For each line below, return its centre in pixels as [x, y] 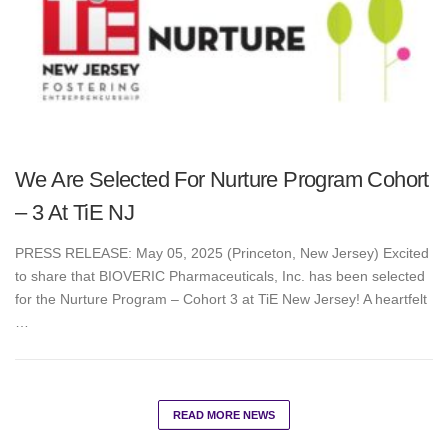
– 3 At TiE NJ [75, 212]
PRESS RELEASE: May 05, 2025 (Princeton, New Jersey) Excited [222, 253]
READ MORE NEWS [224, 415]
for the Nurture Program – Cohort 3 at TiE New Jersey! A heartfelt [221, 299]
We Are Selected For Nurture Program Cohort [222, 179]
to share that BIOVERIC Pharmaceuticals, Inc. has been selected [220, 276]
